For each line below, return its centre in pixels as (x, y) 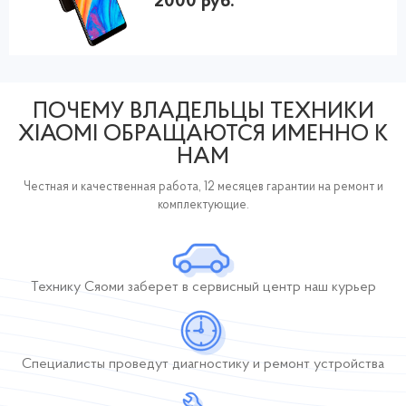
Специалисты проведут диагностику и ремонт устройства (203, 364)
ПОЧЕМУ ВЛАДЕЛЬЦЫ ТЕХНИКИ (203, 111)
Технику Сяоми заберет (104, 287)
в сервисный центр (241, 287)
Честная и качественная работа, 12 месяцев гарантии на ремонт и (203, 187)
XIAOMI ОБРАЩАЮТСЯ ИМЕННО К (203, 134)
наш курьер (340, 287)
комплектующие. (203, 205)
